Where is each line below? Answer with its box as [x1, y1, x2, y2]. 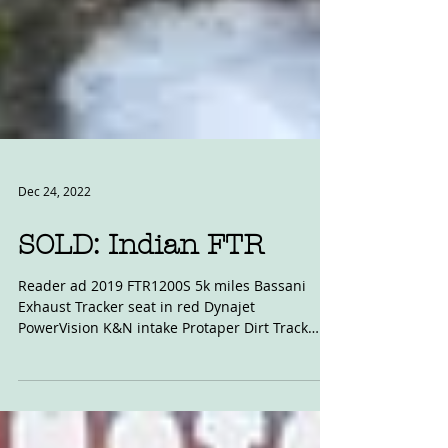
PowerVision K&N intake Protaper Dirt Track [18, 378, 308, 397]
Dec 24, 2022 [18, 243, 91, 259]
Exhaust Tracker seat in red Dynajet [18, 357, 255, 376]
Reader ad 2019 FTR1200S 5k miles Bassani [18, 336, 306, 355]
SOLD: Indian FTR [18, 289, 265, 321]
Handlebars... [18, 399, 108, 418]
